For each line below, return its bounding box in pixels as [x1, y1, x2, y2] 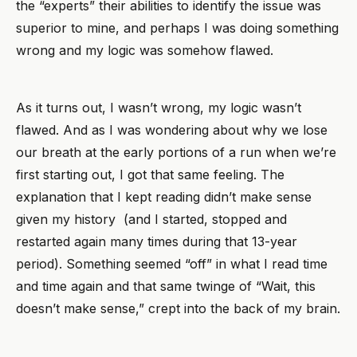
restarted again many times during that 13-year [16, 233, 297, 249]
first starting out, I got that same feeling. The [16, 166, 284, 182]
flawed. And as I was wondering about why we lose [16, 121, 328, 138]
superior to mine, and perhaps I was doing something [16, 19, 339, 36]
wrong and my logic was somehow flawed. [16, 41, 277, 58]
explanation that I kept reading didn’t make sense [16, 188, 312, 205]
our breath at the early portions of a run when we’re [16, 143, 336, 160]
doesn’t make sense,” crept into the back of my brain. [16, 300, 340, 316]
